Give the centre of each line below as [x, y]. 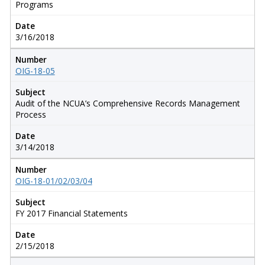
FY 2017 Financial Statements [71, 213]
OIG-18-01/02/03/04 [54, 180]
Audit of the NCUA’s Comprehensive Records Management [127, 103]
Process [30, 114]
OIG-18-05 [35, 70]
